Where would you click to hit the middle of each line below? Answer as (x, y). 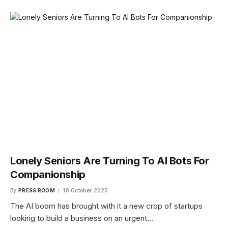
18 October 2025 (85, 190)
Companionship (48, 174)
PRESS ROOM (36, 190)
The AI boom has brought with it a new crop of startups (106, 206)
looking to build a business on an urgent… (82, 218)
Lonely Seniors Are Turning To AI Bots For (110, 161)
